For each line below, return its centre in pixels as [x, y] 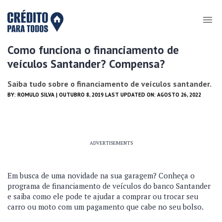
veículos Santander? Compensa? [86, 64]
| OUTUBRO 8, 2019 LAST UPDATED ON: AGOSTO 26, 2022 [128, 95]
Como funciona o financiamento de [93, 50]
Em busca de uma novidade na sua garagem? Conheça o [101, 175]
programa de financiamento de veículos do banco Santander [109, 186]
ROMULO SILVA [36, 95]
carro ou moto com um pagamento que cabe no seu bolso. [106, 207]
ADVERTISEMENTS [111, 143]
